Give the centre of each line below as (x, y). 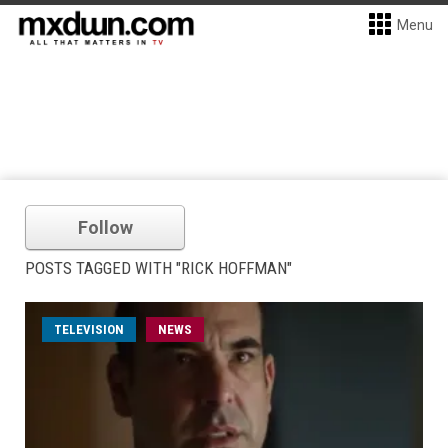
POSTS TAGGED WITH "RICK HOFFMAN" (158, 268)
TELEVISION (89, 329)
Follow (105, 227)
